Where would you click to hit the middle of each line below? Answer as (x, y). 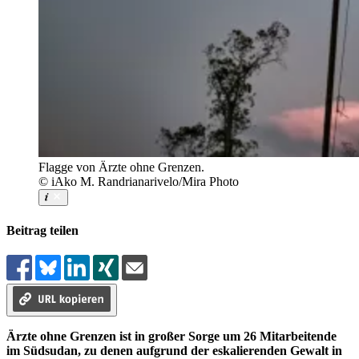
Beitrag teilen (42, 230)
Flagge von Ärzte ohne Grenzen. (121, 167)
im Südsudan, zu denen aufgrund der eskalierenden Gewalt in (174, 350)
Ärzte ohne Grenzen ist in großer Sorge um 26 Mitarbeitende (171, 336)
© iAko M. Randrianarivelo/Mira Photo (139, 182)
